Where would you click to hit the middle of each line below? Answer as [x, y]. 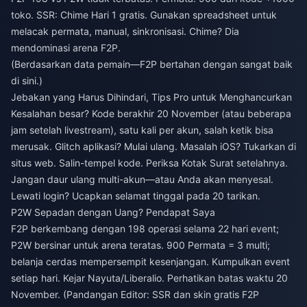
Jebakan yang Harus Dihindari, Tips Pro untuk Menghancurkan [151, 97]
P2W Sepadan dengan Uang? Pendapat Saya [113, 212]
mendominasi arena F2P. [66, 47]
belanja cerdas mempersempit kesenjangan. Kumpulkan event [150, 261]
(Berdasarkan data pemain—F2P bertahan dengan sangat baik [152, 64]
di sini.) [27, 80]
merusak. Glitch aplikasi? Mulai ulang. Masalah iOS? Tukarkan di [153, 146]
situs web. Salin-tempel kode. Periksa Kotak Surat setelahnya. [149, 162]
